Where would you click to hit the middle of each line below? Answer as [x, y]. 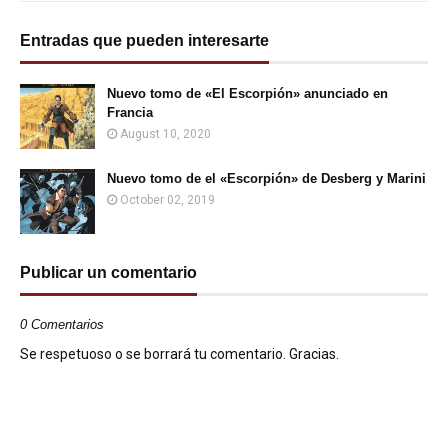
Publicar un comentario [108, 272]
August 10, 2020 [165, 134]
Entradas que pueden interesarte [144, 40]
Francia [130, 112]
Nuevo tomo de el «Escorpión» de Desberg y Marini [266, 178]
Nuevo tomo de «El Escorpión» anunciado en [247, 93]
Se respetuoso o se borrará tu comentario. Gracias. [179, 354]
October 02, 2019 [167, 200]
